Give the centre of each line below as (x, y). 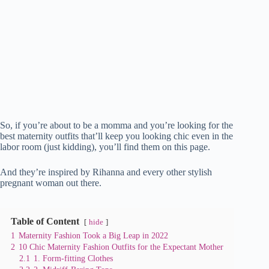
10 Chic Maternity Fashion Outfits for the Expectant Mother (121, 246)
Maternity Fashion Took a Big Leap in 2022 (93, 235)
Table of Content (45, 221)
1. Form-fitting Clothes (73, 258)
